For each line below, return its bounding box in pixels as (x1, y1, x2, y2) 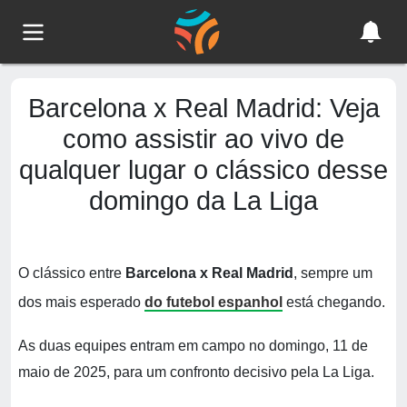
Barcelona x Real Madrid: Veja (27, 94, 380, 123)
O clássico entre (18, 265, 125, 281)
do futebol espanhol (144, 294, 283, 310)
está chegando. (283, 294, 385, 310)
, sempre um (293, 265, 372, 281)
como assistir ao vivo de (63, 124, 344, 154)
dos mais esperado (18, 294, 144, 310)
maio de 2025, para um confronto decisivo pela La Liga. (18, 364, 374, 380)
